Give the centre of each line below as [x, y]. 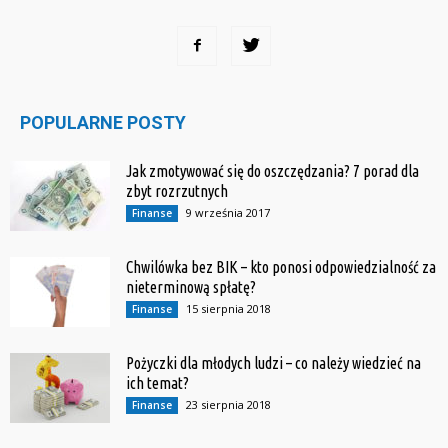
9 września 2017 [228, 212]
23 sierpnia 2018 [228, 404]
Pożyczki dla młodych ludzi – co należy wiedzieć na [273, 362]
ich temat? [157, 382]
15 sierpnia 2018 [228, 308]
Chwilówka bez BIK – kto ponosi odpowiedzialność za [281, 266]
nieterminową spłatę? [191, 286]
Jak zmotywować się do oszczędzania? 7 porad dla [272, 170]
